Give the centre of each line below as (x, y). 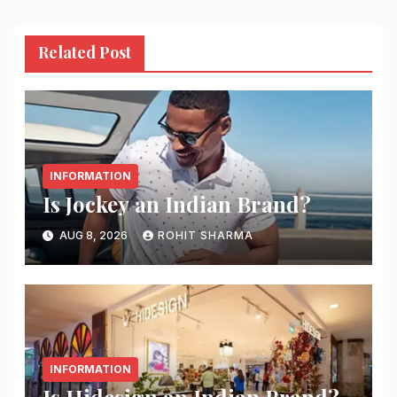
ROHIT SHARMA (205, 236)
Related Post (84, 53)
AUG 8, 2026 (93, 236)
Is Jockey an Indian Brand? (176, 203)
